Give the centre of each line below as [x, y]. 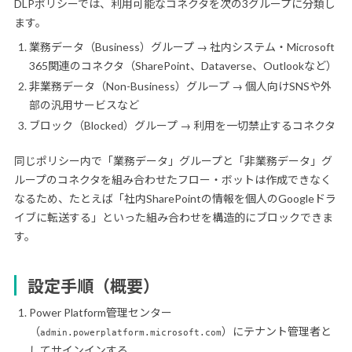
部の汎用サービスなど [84, 105]
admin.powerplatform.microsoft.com [130, 332]
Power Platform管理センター [100, 312]
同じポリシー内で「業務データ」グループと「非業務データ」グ [173, 160]
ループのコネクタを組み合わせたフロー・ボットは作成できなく [172, 179]
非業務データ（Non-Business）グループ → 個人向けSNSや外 [180, 86]
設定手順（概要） [93, 285]
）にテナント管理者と [276, 331]
